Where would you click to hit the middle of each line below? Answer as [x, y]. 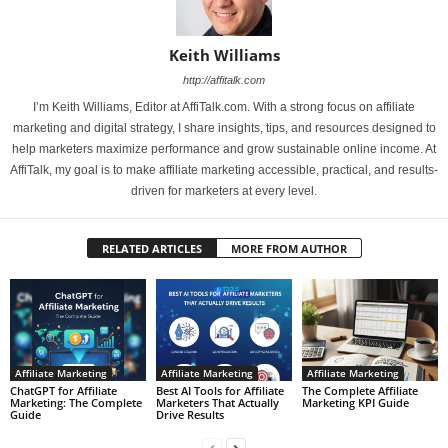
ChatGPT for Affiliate [63, 390]
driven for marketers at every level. [224, 191]
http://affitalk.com [224, 80]
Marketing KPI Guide [355, 402]
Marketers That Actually [217, 402]
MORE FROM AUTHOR [288, 248]
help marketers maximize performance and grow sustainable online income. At [224, 149]
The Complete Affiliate [359, 390]
